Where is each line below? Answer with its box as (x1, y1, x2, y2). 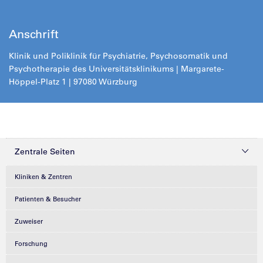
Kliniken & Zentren (15, 173, 72, 181)
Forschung (15, 240, 48, 248)
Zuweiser (15, 217, 43, 225)
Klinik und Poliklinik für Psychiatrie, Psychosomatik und (9, 50, 228, 61)
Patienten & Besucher (15, 195, 81, 203)
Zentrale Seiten (15, 146, 75, 157)
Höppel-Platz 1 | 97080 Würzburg (9, 76, 137, 87)
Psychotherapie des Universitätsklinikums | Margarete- (9, 63, 224, 74)
